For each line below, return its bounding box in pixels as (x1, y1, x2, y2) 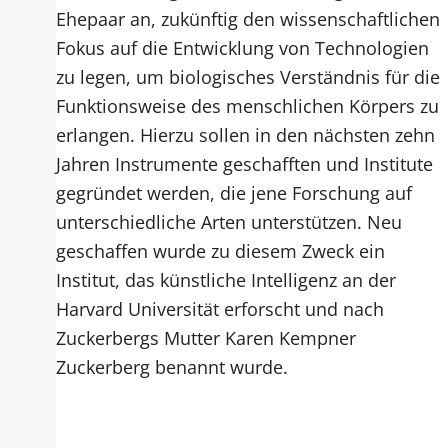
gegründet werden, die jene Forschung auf (55, 180, 412, 206)
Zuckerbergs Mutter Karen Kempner (55, 325, 356, 351)
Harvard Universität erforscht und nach (55, 296, 384, 322)
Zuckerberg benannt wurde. (55, 354, 288, 380)
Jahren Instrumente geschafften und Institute (55, 151, 433, 177)
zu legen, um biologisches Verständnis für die (55, 64, 440, 90)
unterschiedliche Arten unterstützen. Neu (55, 209, 402, 235)
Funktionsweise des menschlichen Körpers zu (55, 93, 439, 119)
